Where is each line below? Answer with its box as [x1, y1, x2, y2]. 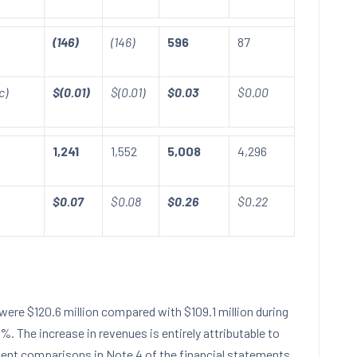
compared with [99, 304, 184, 319]
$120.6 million [27, 304, 99, 319]
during [253, 304, 288, 319]
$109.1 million [184, 304, 253, 319]
